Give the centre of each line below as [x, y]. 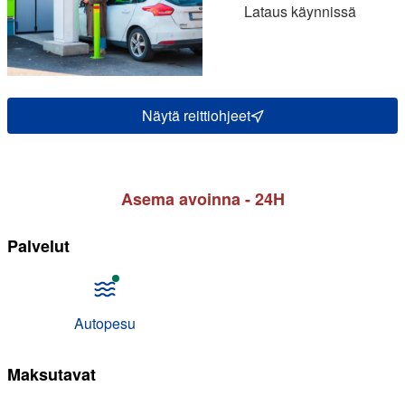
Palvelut [38, 246]
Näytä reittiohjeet [196, 115]
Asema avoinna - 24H [202, 199]
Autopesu [105, 323]
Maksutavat [52, 374]
